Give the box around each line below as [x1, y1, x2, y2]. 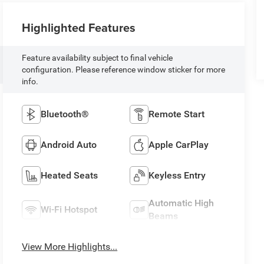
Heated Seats [41, 170, 98, 181]
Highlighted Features [22, 19, 136, 37]
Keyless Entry [148, 170, 206, 181]
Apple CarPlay [148, 139, 209, 151]
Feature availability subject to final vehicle [22, 53, 173, 63]
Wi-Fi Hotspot [41, 204, 98, 216]
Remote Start [148, 108, 205, 120]
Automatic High [148, 197, 214, 209]
